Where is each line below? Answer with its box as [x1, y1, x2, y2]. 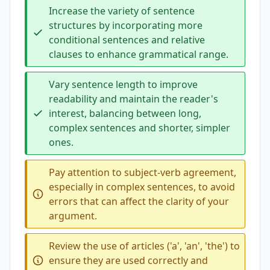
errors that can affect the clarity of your [49, 195, 229, 208]
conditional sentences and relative [49, 33, 205, 46]
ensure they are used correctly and [49, 254, 208, 267]
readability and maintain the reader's [49, 92, 218, 105]
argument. [49, 209, 97, 222]
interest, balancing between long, [49, 107, 201, 120]
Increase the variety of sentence [49, 4, 195, 17]
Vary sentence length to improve [49, 78, 198, 91]
